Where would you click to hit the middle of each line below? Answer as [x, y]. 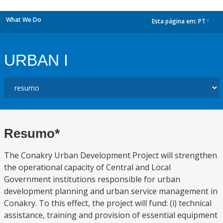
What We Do [24, 20]
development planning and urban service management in [111, 191]
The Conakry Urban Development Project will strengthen [111, 155]
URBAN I [36, 60]
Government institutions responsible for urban [92, 179]
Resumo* [32, 133]
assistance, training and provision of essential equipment [111, 215]
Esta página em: [175, 21]
